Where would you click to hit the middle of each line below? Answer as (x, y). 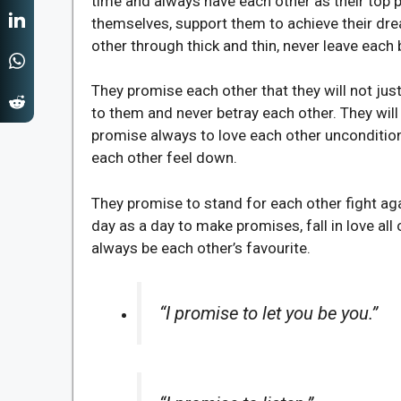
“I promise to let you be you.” (269, 313)
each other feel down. (164, 158)
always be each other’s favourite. (201, 247)
